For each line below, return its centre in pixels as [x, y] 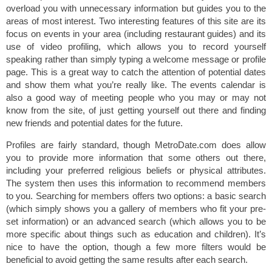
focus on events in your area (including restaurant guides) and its [136, 33]
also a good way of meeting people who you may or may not [136, 97]
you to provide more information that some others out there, [136, 157]
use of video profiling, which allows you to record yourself [136, 46]
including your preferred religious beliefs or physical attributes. [136, 170]
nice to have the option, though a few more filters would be [136, 246]
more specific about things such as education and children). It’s [136, 234]
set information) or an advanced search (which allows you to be [136, 221]
